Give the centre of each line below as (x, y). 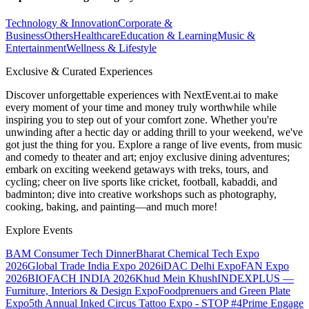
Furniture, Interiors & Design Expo (82, 291)
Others (59, 36)
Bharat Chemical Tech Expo (198, 254)
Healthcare (97, 36)
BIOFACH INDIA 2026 (81, 279)
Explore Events (39, 230)
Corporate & (145, 23)
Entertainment (36, 48)
